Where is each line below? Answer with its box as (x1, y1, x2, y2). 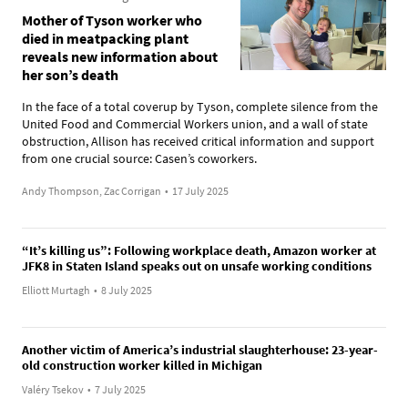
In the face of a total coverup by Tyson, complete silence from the (22, 97, 378, 115)
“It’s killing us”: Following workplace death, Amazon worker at (22, 241, 376, 259)
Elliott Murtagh (22, 282, 90, 297)
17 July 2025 (172, 183, 229, 198)
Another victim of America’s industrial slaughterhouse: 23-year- (22, 341, 378, 358)
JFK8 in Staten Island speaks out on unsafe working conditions (22, 257, 372, 274)
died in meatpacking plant (22, 28, 189, 47)
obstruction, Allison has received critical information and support (22, 132, 374, 149)
